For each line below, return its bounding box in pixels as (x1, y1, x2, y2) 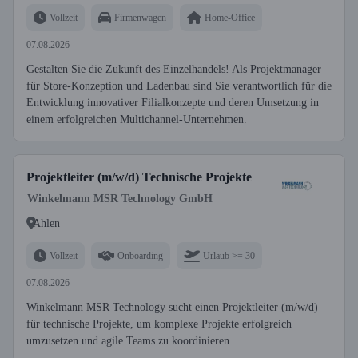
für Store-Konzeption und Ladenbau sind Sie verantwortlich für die (26, 80, 332, 92)
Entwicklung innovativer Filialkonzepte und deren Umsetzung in (26, 97, 319, 109)
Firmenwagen (114, 11, 166, 23)
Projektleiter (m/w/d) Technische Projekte (26, 170, 252, 184)
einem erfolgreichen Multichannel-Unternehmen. (26, 113, 247, 125)
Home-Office (205, 11, 255, 23)
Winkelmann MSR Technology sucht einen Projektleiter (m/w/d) (26, 301, 318, 313)
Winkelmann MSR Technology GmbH (27, 193, 213, 205)
